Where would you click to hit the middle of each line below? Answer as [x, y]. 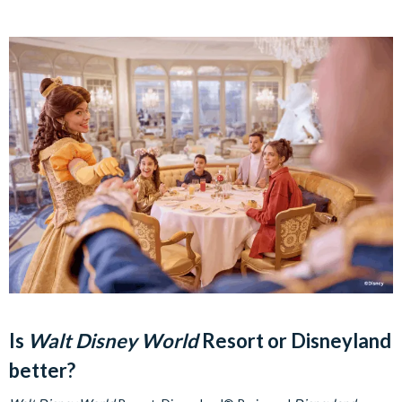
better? [42, 370]
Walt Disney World [113, 340]
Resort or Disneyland [295, 340]
